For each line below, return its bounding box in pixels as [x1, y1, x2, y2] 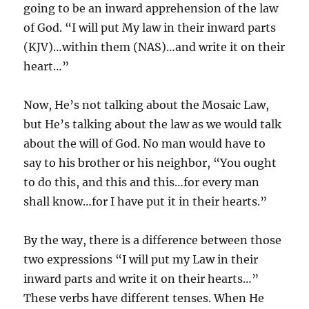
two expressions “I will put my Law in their [23, 252, 259, 266]
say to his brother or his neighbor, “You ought [23, 155, 277, 170]
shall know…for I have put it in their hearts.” [23, 194, 268, 208]
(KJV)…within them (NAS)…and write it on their [23, 39, 286, 54]
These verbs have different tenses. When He [23, 290, 265, 305]
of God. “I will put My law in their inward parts [23, 20, 277, 34]
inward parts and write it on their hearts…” [23, 271, 259, 286]
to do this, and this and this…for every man [23, 175, 260, 189]
